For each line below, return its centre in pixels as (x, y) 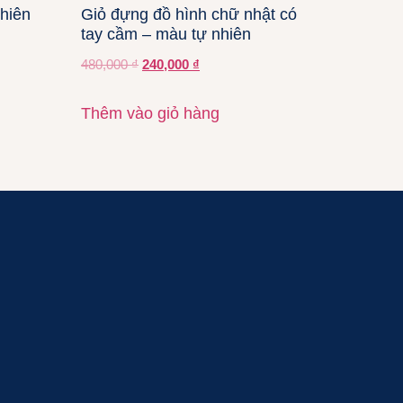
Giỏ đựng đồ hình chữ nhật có (189, 15)
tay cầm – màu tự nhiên (166, 35)
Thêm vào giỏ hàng (151, 114)
